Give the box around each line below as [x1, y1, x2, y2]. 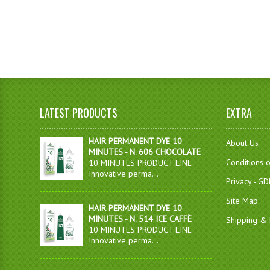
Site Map [226, 195, 259, 206]
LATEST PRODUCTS [40, 105, 118, 121]
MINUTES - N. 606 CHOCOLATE [89, 146, 201, 157]
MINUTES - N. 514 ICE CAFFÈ [89, 213, 192, 224]
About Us [226, 137, 259, 148]
